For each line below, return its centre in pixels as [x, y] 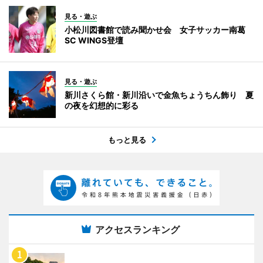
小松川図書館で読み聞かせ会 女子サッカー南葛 [155, 29]
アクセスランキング [137, 229]
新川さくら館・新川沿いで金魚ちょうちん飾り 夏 [159, 95]
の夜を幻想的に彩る [102, 105]
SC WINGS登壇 [94, 40]
